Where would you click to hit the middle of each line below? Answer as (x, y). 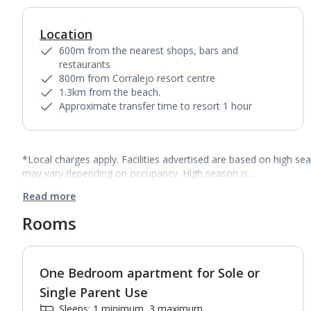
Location (66, 34)
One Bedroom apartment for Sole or (150, 273)
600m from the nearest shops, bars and (149, 50)
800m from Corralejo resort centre (137, 78)
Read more (49, 196)
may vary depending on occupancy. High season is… (139, 173)
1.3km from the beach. (110, 92)
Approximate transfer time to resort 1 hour (155, 106)
